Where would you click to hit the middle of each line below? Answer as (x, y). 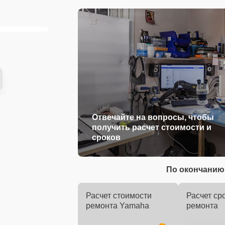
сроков (106, 138)
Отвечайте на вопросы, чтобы (153, 118)
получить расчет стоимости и (152, 128)
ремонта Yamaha (118, 206)
